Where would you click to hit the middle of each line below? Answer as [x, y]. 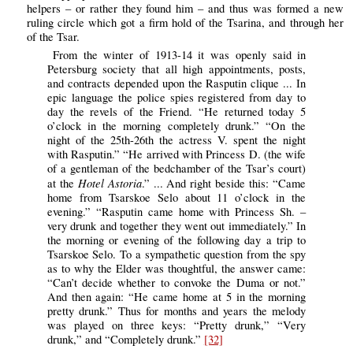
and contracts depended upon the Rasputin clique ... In [176, 84]
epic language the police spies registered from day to [176, 98]
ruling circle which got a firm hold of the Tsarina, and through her [185, 23]
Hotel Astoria [110, 183]
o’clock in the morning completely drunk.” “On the [176, 126]
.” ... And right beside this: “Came [224, 184]
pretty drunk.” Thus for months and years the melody [176, 311]
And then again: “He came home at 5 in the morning [176, 297]
